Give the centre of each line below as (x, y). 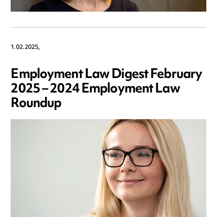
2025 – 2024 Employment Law (95, 89)
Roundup (36, 104)
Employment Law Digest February (107, 75)
